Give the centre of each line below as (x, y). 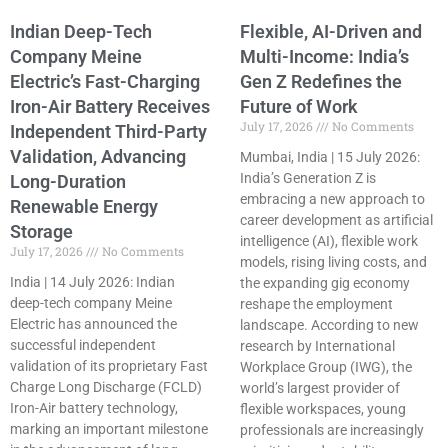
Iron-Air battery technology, (94, 408)
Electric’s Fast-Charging (105, 82)
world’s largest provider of (320, 388)
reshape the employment (316, 304)
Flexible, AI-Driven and (331, 32)
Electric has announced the (93, 324)
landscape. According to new (329, 325)
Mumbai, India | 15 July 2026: (330, 157)
